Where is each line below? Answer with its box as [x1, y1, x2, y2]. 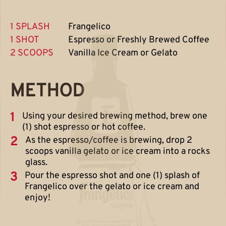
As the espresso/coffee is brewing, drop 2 [25, 134, 192, 146]
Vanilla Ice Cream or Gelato [68, 47, 178, 59]
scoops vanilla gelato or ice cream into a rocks [25, 145, 210, 157]
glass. [25, 156, 47, 168]
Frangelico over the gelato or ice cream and [25, 181, 199, 193]
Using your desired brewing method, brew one [22, 110, 207, 122]
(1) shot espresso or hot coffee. [22, 121, 145, 133]
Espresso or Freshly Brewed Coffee [68, 34, 209, 46]
